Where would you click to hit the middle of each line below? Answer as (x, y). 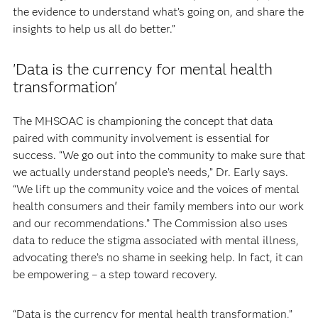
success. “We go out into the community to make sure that (159, 155)
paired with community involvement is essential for (141, 138)
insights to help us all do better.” (94, 29)
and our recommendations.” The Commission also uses (150, 223)
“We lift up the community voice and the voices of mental (156, 189)
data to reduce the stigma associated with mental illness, (155, 240)
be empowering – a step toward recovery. (115, 274)
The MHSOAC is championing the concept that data (142, 121)
